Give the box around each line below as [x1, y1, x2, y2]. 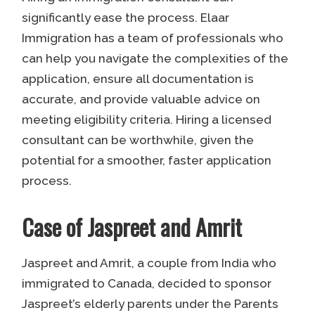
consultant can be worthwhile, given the [21, 133, 254, 148]
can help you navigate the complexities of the [21, 51, 288, 66]
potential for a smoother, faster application [21, 153, 271, 168]
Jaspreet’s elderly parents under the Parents [21, 297, 278, 311]
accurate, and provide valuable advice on [21, 92, 260, 107]
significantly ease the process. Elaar [21, 11, 229, 25]
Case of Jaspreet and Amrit [21, 210, 242, 244]
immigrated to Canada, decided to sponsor [21, 276, 271, 291]
